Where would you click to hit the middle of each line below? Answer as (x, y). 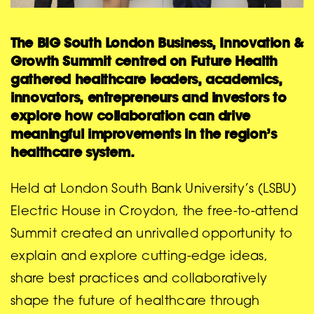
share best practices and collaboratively (139, 279)
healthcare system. (73, 151)
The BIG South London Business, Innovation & (157, 42)
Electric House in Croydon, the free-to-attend (155, 212)
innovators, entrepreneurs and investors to (149, 97)
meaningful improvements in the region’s (144, 133)
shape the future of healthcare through (135, 302)
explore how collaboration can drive (130, 115)
